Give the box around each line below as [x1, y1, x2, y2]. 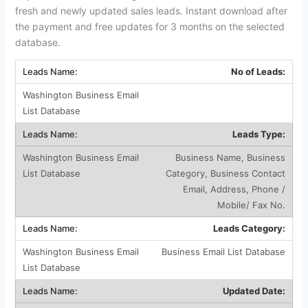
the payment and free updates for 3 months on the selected [14, 20, 285, 32]
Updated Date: [222, 285, 285, 296]
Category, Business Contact [165, 167, 285, 179]
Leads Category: [212, 222, 285, 234]
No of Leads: [230, 65, 285, 77]
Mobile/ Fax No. [217, 199, 285, 210]
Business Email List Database [161, 245, 285, 257]
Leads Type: [232, 128, 285, 140]
